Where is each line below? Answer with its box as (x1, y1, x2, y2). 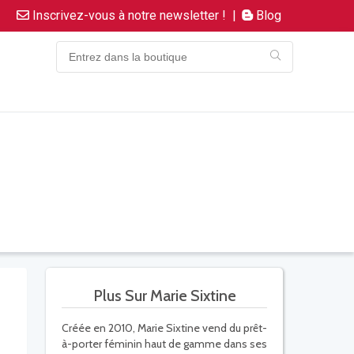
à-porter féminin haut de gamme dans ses (62, 337, 267, 352)
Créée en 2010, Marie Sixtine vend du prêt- (62, 321, 267, 336)
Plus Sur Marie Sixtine (92, 286, 236, 306)
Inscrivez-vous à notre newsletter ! (29, 8, 226, 23)
